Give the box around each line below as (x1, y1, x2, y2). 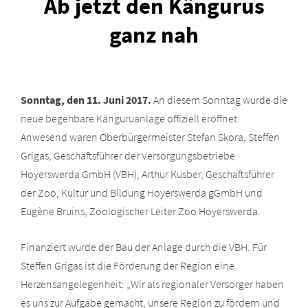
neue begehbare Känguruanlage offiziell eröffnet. (21, 111, 240, 125)
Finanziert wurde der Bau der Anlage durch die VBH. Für (21, 239, 267, 254)
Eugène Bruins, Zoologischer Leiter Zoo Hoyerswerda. (21, 203, 261, 218)
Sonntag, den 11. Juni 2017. (21, 92, 151, 107)
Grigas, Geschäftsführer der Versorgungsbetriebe (21, 148, 235, 162)
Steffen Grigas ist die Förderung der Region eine (21, 258, 234, 272)
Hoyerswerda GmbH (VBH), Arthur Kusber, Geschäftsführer (21, 166, 274, 181)
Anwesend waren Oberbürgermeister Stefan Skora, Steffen (21, 129, 280, 144)
